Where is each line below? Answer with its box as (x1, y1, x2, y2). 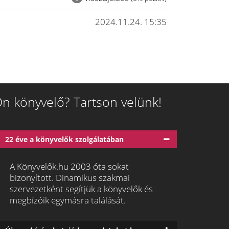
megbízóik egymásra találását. (10, 194, 126, 206)
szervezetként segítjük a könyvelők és (10, 183, 153, 195)
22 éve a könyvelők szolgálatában (5, 134, 124, 144)
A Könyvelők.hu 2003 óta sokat (10, 161, 129, 172)
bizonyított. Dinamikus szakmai (10, 172, 130, 184)
